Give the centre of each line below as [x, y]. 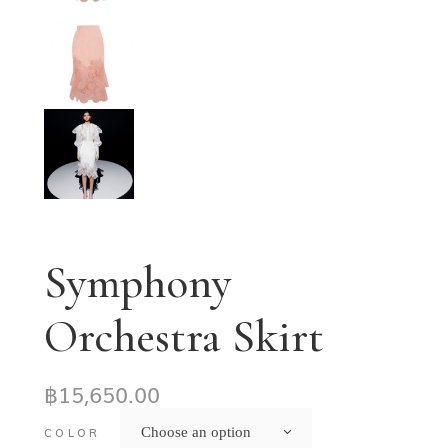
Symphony [137, 282]
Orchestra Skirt [184, 336]
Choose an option [196, 431]
